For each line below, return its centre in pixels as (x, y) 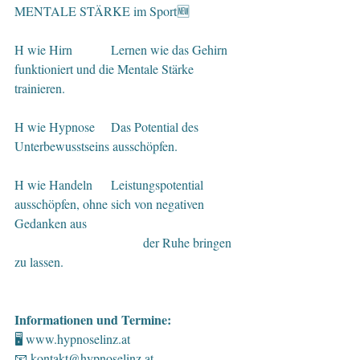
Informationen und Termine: (93, 319)
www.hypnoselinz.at (78, 338)
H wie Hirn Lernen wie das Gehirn (45, 49)
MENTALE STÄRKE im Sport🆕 (102, 10)
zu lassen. (41, 261)
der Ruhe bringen (79, 242)
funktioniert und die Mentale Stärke (106, 68)
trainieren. (43, 88)
